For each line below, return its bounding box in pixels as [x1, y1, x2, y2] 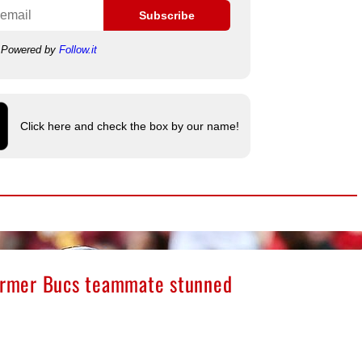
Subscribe [138, 9, 195, 22]
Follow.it [58, 44, 97, 56]
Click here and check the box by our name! [19, 119, 239, 133]
